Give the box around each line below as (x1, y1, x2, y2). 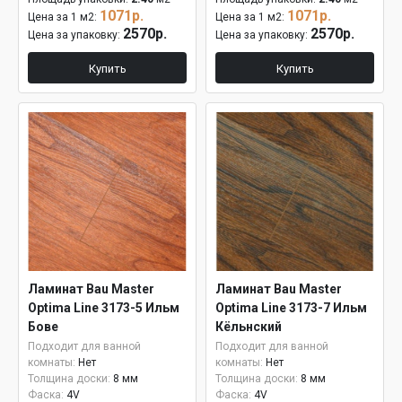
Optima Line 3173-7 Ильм (215, 301, 367, 315)
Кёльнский (215, 319, 282, 334)
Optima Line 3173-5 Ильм (28, 301, 179, 315)
